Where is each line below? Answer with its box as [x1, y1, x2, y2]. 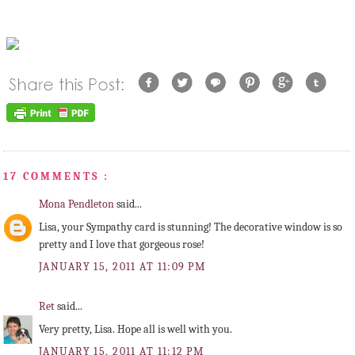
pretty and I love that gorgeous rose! [39, 238, 204, 252]
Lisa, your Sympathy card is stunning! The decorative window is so [39, 220, 342, 235]
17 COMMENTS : [3, 169, 110, 183]
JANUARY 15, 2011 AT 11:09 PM [39, 260, 206, 274]
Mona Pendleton [39, 197, 116, 212]
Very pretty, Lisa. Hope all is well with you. [39, 323, 232, 337]
